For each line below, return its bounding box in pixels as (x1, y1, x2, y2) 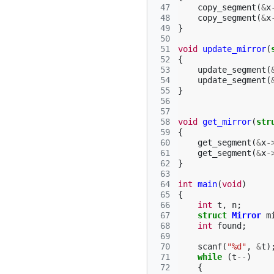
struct (198, 210, 227, 220)
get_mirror (202, 117, 251, 127)
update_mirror (202, 44, 266, 54)
